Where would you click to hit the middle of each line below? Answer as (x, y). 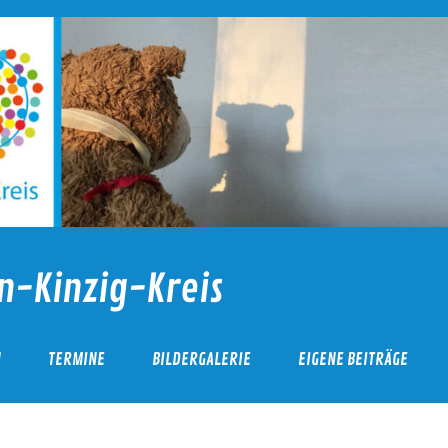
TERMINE (77, 359)
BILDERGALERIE (202, 359)
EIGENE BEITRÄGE (353, 359)
